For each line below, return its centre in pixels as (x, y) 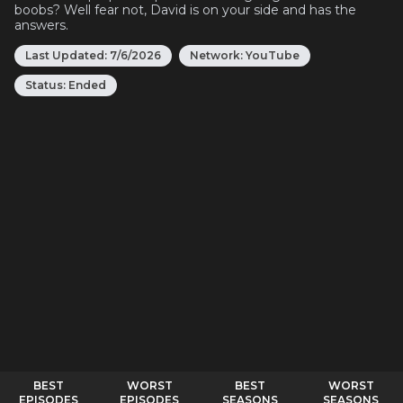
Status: (47, 85)
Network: (218, 55)
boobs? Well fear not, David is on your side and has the (185, 10)
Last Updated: (66, 55)
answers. (41, 25)
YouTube (273, 55)
